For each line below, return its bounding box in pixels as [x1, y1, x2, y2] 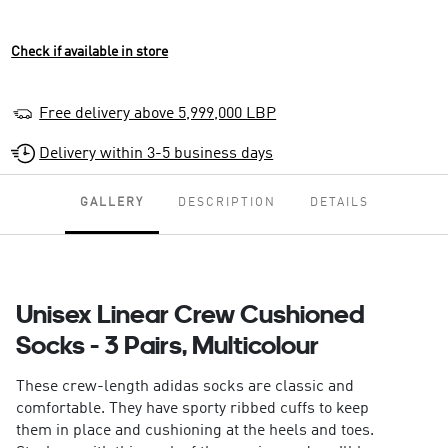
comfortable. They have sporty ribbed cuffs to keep [15, 401, 369, 418]
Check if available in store [11, 45, 169, 59]
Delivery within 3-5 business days [39, 146, 274, 163]
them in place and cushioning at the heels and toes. [15, 423, 374, 440]
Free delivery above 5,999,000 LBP [39, 106, 277, 122]
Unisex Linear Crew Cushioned [15, 298, 364, 330]
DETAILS [309, 197, 369, 210]
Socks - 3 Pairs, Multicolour [15, 329, 319, 361]
